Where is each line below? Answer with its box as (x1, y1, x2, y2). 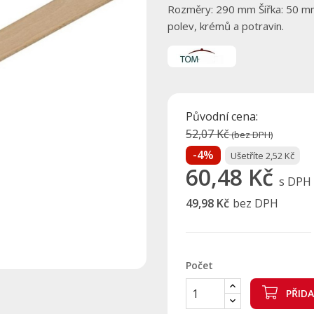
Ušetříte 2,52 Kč (231, 149, 294, 162)
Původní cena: (186, 109, 258, 124)
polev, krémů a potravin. (168, 19, 284, 33)
